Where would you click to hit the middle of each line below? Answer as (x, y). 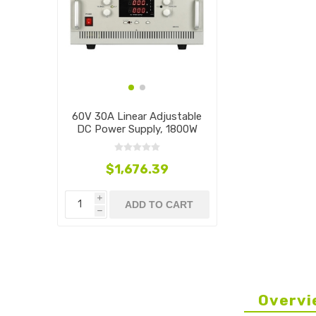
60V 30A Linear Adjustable (137, 116)
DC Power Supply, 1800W (137, 129)
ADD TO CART (159, 204)
